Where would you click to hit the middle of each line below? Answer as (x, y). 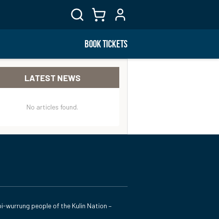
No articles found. (53, 107)
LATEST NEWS (52, 77)
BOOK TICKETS (106, 44)
